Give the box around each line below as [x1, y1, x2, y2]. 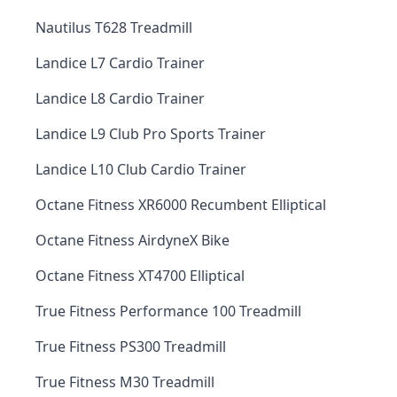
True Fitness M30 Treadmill [35, 372, 214, 392]
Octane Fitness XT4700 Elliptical [35, 266, 245, 285]
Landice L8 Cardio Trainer [35, 89, 205, 108]
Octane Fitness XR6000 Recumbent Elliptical [35, 195, 326, 214]
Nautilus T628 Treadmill [35, 18, 192, 37]
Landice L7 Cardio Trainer [35, 53, 205, 73]
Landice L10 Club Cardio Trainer [35, 160, 246, 179]
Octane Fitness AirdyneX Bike [35, 230, 230, 250]
